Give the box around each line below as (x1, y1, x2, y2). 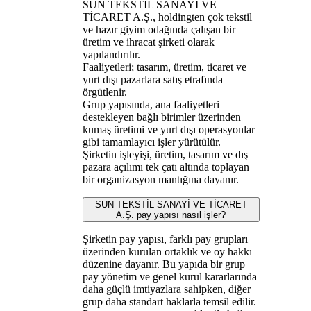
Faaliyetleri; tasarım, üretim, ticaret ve (82, 60, 246, 73)
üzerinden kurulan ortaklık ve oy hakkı (82, 245, 252, 258)
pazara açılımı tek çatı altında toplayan (82, 160, 249, 173)
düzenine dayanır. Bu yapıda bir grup (82, 258, 245, 270)
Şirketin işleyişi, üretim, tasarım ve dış (82, 148, 248, 160)
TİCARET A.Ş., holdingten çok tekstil (82, 10, 252, 23)
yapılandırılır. (82, 48, 140, 60)
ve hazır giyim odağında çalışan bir (82, 23, 235, 35)
